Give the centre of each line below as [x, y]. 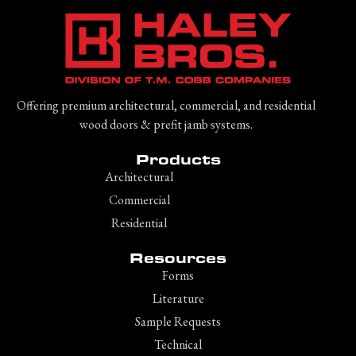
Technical [178, 344]
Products [178, 159]
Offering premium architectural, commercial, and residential [166, 106]
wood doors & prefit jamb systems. [166, 125]
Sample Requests [178, 321]
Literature [178, 298]
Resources [178, 257]
